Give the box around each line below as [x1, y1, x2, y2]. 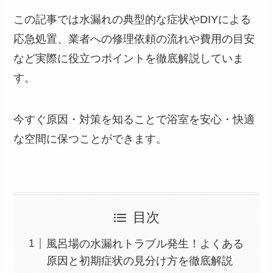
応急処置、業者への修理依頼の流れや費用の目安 [13, 33, 255, 46]
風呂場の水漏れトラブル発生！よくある [46, 237, 244, 250]
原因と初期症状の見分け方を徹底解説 [46, 254, 233, 267]
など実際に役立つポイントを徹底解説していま [13, 52, 244, 65]
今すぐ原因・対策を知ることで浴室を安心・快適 [13, 113, 255, 126]
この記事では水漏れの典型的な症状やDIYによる [13, 13, 252, 26]
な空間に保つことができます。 [13, 133, 168, 146]
